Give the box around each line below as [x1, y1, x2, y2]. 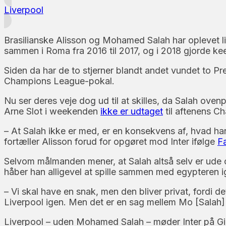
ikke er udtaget [100, 105, 163, 117]
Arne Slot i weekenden [4, 105, 100, 117]
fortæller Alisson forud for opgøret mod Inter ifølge [4, 136, 217, 147]
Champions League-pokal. [4, 75, 115, 86]
